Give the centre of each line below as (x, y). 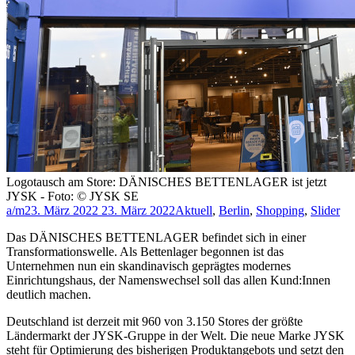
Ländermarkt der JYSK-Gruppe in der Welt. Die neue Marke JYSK (176, 336)
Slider (325, 211)
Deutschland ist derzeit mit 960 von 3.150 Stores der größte (155, 322)
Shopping (280, 211)
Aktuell (194, 211)
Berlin (234, 211)
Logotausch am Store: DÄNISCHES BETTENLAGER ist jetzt (166, 182)
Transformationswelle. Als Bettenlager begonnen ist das (145, 252)
